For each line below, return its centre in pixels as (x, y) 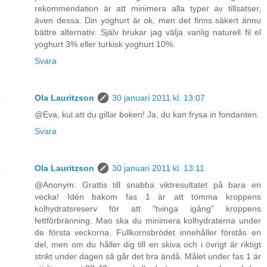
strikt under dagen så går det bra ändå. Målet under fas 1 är (148, 256)
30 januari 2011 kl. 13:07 (159, 98)
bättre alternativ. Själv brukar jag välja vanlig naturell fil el (148, 32)
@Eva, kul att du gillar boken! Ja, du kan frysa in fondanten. (147, 115)
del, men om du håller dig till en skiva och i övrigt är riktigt (148, 244)
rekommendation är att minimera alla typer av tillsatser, (148, 9)
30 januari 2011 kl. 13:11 (158, 168)
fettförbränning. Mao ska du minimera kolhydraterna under (148, 221)
